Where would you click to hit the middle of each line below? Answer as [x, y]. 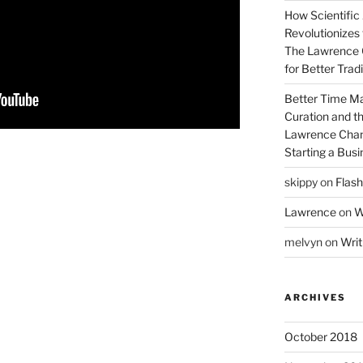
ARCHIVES [315, 297]
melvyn [303, 241]
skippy [301, 181]
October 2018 [320, 336]
